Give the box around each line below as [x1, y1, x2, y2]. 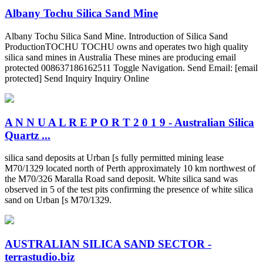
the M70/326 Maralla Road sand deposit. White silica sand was [5, 174, 238, 184]
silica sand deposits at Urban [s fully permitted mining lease [5, 153, 224, 163]
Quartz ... [5, 129, 50, 141]
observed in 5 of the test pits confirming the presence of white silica [5, 184, 253, 195]
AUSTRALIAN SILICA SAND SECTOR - [5, 238, 211, 251]
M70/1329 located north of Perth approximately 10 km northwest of [5, 163, 255, 174]
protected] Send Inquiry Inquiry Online [5, 73, 149, 83]
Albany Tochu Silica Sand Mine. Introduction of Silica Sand [5, 31, 228, 41]
